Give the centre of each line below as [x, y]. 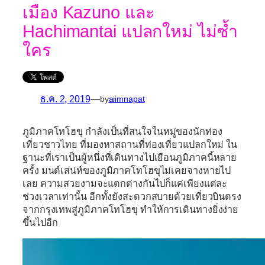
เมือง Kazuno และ [88, 12]
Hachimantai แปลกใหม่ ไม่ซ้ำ [130, 31]
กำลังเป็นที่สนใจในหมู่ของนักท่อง [153, 131]
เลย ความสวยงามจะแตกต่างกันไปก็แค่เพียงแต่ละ [125, 183]
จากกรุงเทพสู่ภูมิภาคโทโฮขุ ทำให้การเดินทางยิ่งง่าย [131, 209]
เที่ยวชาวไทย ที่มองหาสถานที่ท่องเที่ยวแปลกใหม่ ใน [130, 144]
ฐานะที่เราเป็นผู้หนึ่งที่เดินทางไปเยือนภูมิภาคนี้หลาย [130, 157]
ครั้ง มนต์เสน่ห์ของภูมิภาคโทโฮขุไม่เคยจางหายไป [127, 170]
